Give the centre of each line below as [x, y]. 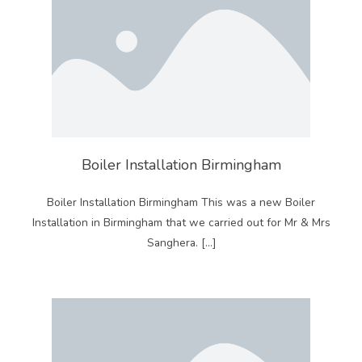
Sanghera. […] [181, 242]
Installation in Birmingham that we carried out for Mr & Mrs [181, 222]
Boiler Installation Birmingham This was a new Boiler [181, 202]
